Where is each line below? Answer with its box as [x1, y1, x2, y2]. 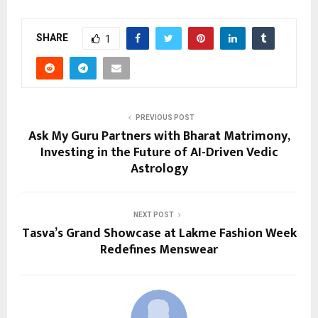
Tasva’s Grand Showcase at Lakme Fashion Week [21, 222, 297, 244]
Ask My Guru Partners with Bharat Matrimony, [28, 125, 290, 147]
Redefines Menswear [100, 238, 218, 261]
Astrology [130, 158, 188, 180]
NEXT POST [133, 210, 174, 219]
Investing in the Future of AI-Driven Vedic [40, 141, 278, 163]
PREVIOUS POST [135, 113, 194, 121]
